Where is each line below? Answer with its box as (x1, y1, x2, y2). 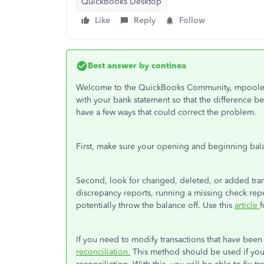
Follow (179, 15, 205, 25)
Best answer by (88, 61, 149, 71)
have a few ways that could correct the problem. (76, 107, 256, 117)
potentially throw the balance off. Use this (76, 200, 235, 210)
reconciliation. (76, 247, 130, 257)
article (235, 200, 260, 210)
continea (149, 61, 186, 71)
